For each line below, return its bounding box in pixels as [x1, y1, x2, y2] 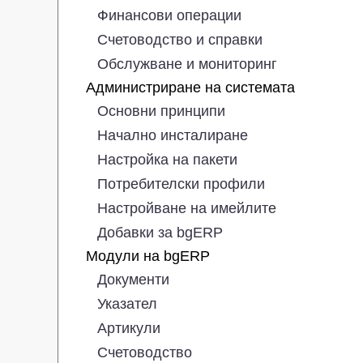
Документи [97, 271, 169, 288]
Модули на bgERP [86, 247, 210, 264]
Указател [97, 295, 157, 312]
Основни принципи [97, 102, 225, 119]
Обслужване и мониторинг [97, 55, 277, 72]
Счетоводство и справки [97, 31, 263, 48]
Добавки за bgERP [97, 224, 223, 241]
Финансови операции [97, 6, 241, 23]
